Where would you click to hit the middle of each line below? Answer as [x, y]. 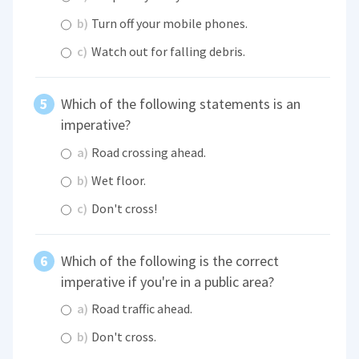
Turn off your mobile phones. [169, 24]
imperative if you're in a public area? [168, 281]
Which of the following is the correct [170, 260]
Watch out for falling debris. [167, 52]
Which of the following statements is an [181, 104]
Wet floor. [118, 180]
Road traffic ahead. [141, 309]
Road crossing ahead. [148, 152]
